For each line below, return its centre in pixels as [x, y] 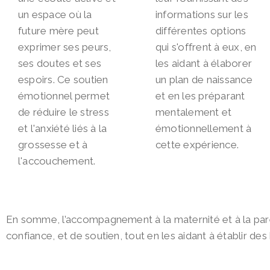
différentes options [201, 31]
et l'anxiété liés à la [63, 129]
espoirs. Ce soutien [63, 80]
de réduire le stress [64, 112]
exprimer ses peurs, [65, 47]
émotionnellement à [204, 129]
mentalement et [194, 112]
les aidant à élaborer [204, 64]
